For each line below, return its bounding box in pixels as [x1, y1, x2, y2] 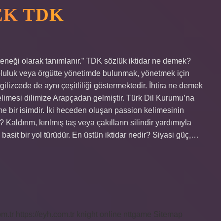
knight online [76, 210, 121, 219]
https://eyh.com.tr [16, 210, 74, 219]
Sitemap [153, 210, 183, 219]
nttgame [123, 210, 151, 219]
